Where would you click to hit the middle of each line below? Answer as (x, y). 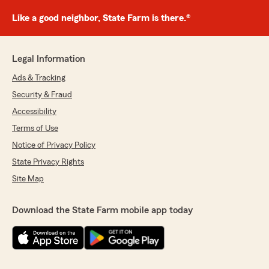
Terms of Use (35, 129)
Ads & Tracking (39, 78)
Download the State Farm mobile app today (102, 210)
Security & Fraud (42, 95)
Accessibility (34, 112)
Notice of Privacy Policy (54, 146)
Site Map (28, 179)
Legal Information (49, 59)
